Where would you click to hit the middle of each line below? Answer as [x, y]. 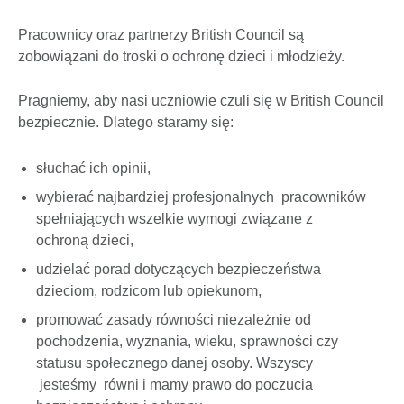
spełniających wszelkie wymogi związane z [174, 218]
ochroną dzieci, [85, 240]
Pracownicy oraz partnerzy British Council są [161, 35]
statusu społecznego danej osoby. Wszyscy [174, 363]
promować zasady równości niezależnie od [174, 319]
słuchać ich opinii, [93, 168]
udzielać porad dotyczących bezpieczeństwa [179, 269]
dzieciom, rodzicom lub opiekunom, [149, 290]
